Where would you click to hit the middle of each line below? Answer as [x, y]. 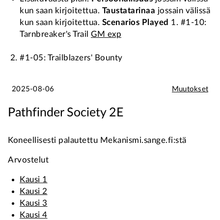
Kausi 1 [34, 179]
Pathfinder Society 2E [66, 113]
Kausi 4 [34, 215]
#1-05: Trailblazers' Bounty [71, 58]
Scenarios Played [135, 22]
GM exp [106, 34]
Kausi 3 [34, 203]
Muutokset [190, 89]
